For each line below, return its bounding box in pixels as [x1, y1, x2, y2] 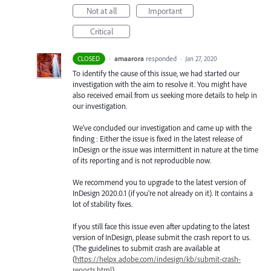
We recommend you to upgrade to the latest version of [73, 177, 246, 188]
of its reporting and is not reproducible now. [73, 155, 211, 166]
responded [145, 54, 178, 63]
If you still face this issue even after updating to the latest [73, 221, 250, 231]
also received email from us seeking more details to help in [73, 90, 257, 100]
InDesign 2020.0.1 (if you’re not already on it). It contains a [73, 188, 253, 198]
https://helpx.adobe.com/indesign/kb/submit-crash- [75, 253, 241, 264]
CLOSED [77, 54, 100, 63]
